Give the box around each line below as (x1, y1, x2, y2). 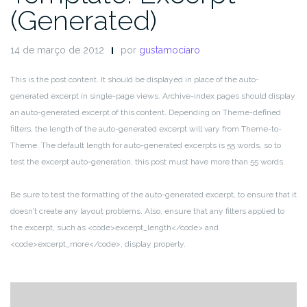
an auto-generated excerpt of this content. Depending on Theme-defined (10, 107, 281, 117)
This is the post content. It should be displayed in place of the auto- (10, 74, 259, 84)
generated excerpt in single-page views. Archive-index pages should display (10, 90, 295, 101)
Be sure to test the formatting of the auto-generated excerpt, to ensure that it (10, 189, 297, 199)
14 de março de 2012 (10, 44, 104, 56)
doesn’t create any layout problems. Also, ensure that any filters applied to (10, 206, 284, 216)
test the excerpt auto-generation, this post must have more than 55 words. (10, 156, 285, 167)
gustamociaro (139, 44, 200, 56)
